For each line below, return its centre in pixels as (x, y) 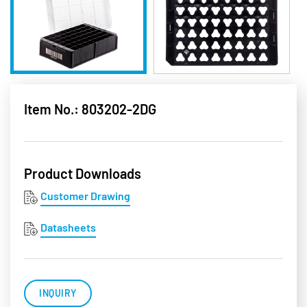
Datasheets (68, 228)
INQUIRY (58, 293)
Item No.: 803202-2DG (90, 109)
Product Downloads (83, 174)
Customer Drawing (85, 196)
